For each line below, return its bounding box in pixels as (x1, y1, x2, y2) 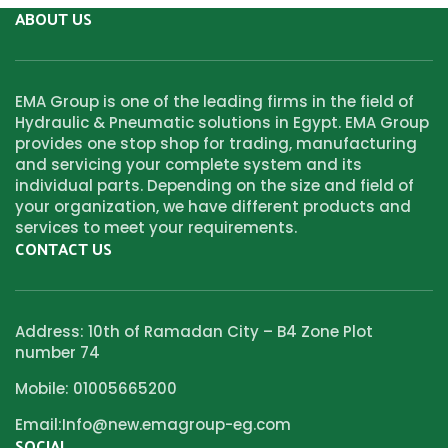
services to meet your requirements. (15, 216, 301, 238)
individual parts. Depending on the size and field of (15, 174, 414, 196)
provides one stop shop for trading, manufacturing (15, 132, 417, 154)
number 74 (15, 341, 100, 363)
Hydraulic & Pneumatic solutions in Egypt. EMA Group (15, 111, 429, 133)
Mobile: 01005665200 (15, 377, 177, 399)
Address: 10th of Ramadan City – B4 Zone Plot (15, 320, 373, 342)
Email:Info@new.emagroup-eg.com (15, 413, 291, 435)
